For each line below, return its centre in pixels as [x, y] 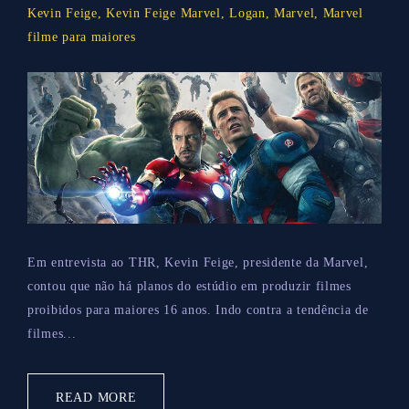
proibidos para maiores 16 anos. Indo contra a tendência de [198, 309]
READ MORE [96, 397]
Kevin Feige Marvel [163, 13]
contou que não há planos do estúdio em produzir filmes [189, 286]
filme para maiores [82, 37]
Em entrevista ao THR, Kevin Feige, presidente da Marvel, [198, 262]
